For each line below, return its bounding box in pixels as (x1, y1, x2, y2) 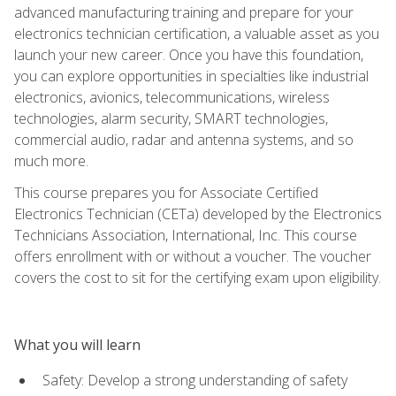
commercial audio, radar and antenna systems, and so (14, 129, 354, 149)
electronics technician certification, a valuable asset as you (14, 23, 379, 43)
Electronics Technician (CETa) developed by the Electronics (14, 203, 382, 224)
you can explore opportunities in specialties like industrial (14, 65, 369, 86)
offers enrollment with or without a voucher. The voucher (14, 246, 371, 266)
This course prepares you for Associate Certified (14, 182, 318, 202)
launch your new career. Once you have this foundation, (14, 44, 363, 65)
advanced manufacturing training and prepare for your (14, 2, 354, 22)
